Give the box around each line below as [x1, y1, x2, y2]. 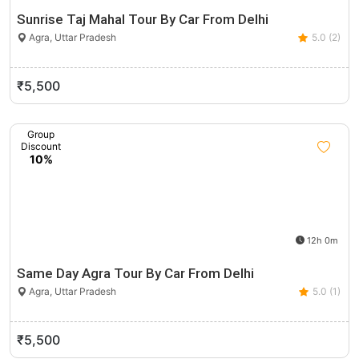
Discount [21, 140, 61, 152]
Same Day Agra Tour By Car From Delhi [17, 265, 254, 281]
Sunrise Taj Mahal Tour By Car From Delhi [17, 11, 268, 27]
